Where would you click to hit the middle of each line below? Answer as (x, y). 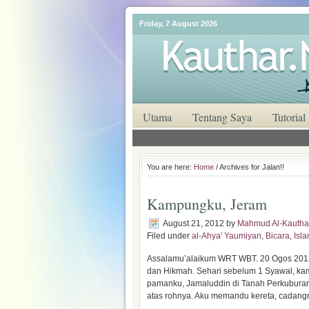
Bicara (278, 236)
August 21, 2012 (193, 223)
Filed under (169, 236)
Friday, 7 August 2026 (178, 23)
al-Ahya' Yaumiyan (227, 236)
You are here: (170, 167)
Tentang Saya (222, 117)
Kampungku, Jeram (207, 204)
